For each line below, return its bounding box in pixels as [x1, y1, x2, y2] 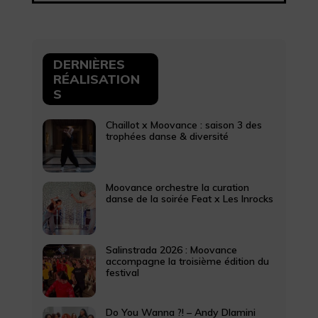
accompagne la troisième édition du [105, 254, 269, 268]
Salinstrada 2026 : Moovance [105, 243, 237, 256]
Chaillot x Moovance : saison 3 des [105, 118, 262, 131]
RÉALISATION [53, 70, 140, 87]
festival [105, 265, 139, 279]
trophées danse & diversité [105, 129, 229, 143]
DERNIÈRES [53, 55, 125, 72]
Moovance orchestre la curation [105, 180, 249, 194]
